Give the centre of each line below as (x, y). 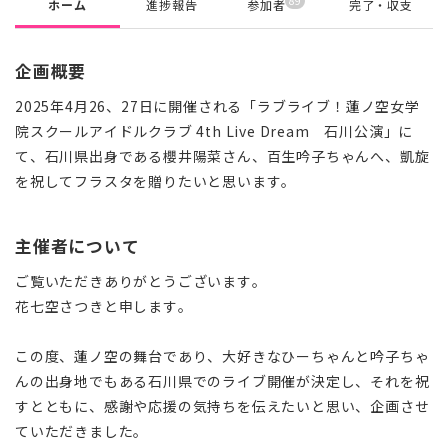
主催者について (77, 245)
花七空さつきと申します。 (104, 305)
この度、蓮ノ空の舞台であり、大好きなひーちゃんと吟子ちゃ (222, 355)
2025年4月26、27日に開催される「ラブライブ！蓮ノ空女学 (217, 105)
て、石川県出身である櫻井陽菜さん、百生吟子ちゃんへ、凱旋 (222, 155)
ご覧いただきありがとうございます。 (141, 280)
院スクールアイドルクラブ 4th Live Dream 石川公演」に (214, 130)
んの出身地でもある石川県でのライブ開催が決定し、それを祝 (222, 380)
